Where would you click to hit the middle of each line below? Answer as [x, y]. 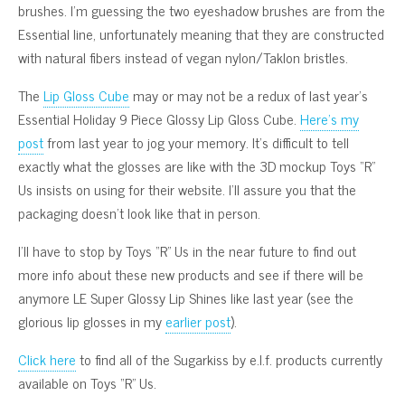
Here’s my [330, 118]
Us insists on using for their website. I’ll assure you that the [187, 188]
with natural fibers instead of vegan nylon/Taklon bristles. [183, 57]
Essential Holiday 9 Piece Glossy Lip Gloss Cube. [159, 118]
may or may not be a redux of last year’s [249, 94]
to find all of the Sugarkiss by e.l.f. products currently [229, 358]
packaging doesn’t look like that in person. [139, 212]
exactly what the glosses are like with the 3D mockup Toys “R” [197, 165]
